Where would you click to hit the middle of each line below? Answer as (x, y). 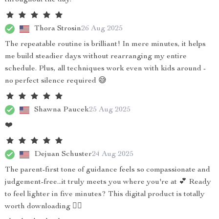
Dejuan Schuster (63, 154)
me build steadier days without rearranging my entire (96, 57)
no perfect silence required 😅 (56, 81)
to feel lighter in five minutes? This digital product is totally (105, 195)
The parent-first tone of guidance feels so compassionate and (108, 170)
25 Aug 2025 (110, 110)
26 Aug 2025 (102, 29)
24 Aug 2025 (113, 154)
